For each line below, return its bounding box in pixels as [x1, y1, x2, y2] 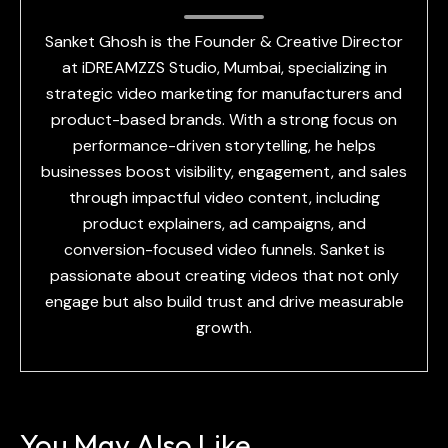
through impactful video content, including [68, 187, 380, 208]
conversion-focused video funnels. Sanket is [63, 239, 385, 260]
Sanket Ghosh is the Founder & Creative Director [45, 31, 403, 52]
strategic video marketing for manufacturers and [46, 83, 402, 104]
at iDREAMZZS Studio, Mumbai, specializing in [61, 57, 387, 78]
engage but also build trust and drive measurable [44, 291, 404, 312]
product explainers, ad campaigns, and [82, 213, 366, 234]
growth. [196, 317, 252, 338]
